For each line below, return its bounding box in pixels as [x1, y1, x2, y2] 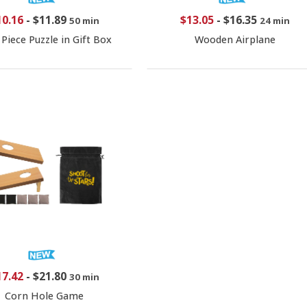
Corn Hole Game [5, 288, 84, 302]
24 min [259, 14, 290, 27]
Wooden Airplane [194, 32, 275, 46]
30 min [69, 270, 99, 283]
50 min [69, 14, 99, 27]
